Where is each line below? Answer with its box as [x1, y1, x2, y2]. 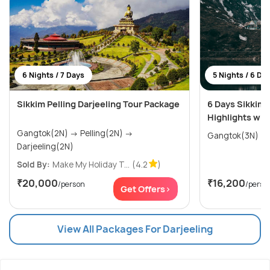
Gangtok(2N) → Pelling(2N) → [17, 128, 80, 139]
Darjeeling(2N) [17, 141, 74, 152]
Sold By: [17, 159, 50, 171]
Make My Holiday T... [52, 159, 130, 171]
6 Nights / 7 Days [22, 70, 84, 81]
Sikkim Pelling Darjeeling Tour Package [17, 98, 180, 110]
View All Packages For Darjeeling [57, 222, 213, 236]
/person [58, 179, 85, 190]
